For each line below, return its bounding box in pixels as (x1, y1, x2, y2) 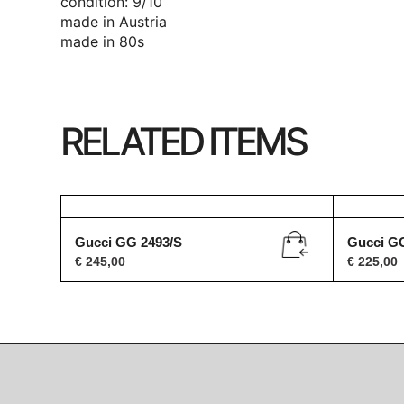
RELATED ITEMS (60, 118, 307, 165)
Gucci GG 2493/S (75, 234, 183, 250)
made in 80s (60, 32, 145, 50)
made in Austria (60, 12, 168, 31)
